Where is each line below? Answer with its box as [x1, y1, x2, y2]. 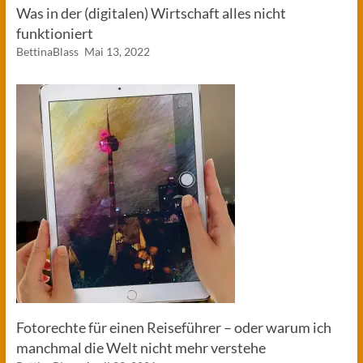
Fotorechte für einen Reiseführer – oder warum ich [15, 318, 331, 336]
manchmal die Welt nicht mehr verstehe [15, 339, 266, 357]
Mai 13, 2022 [83, 45, 150, 58]
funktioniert [15, 24, 93, 42]
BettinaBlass [15, 45, 79, 58]
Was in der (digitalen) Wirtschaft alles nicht [15, 4, 286, 22]
